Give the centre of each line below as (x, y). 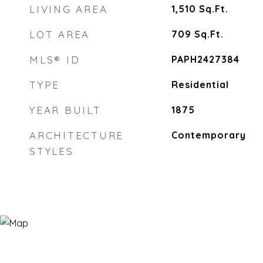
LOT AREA (60, 34)
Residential (200, 85)
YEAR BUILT (65, 110)
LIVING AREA (69, 9)
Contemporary (208, 135)
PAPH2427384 (205, 59)
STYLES (52, 151)
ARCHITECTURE (77, 135)
